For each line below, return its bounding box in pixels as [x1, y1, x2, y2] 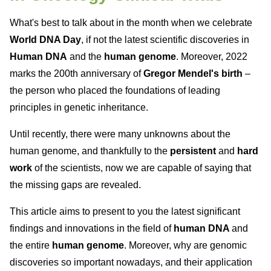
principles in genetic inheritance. [10, 102, 148, 113]
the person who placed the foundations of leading [10, 85, 220, 96]
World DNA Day [10, 34, 81, 45]
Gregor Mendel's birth [143, 68, 243, 79]
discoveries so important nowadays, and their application [10, 257, 252, 267]
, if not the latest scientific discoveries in [81, 34, 249, 45]
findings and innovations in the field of [10, 223, 174, 233]
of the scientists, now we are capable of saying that [34, 163, 251, 173]
